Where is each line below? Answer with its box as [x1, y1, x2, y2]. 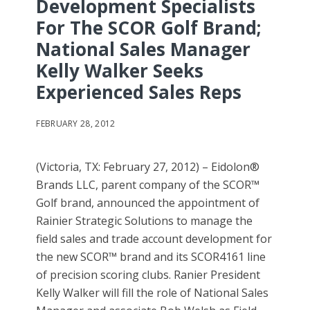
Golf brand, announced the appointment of [36, 195, 260, 211]
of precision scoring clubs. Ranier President [36, 267, 261, 283]
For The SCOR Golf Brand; [36, 15, 262, 41]
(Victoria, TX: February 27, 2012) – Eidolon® [36, 159, 260, 175]
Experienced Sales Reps [36, 80, 242, 105]
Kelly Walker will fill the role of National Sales [36, 285, 269, 301]
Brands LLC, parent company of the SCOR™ [36, 177, 260, 193]
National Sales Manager [36, 37, 251, 62]
